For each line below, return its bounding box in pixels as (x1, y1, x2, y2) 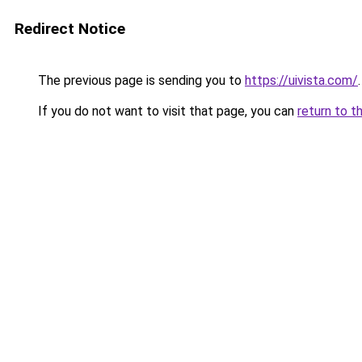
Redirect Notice (15, 19, 125, 38)
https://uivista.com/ (245, 73, 358, 88)
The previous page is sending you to (35, 73, 245, 88)
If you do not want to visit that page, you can (35, 103, 297, 119)
